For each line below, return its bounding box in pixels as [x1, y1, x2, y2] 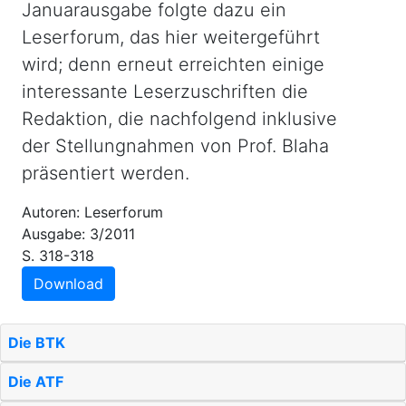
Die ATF [8, 372, 63, 391]
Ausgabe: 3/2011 [22, 225, 135, 243]
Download [34, 275, 103, 293]
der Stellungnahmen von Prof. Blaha [22, 135, 329, 157]
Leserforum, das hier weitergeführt [22, 26, 320, 48]
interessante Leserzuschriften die [22, 81, 308, 102]
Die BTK [8, 333, 65, 352]
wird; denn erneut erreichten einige [22, 53, 324, 75]
